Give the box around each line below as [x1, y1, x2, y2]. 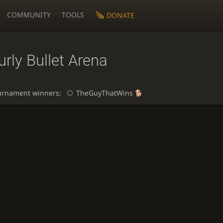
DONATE [106, 10, 134, 20]
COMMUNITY [7, 10, 51, 19]
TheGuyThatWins [76, 88, 133, 98]
